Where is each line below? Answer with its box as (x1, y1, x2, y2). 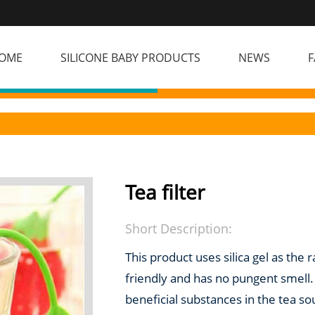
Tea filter (125, 179, 205, 205)
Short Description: (125, 220, 232, 237)
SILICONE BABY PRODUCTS (60, 50, 200, 65)
